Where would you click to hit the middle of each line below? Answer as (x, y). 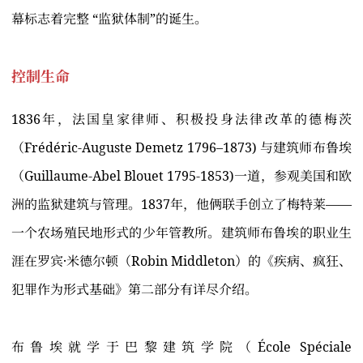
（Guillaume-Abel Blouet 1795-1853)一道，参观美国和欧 (181, 176)
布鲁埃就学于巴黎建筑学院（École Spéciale (181, 347)
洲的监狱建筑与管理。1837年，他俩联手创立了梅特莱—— (181, 205)
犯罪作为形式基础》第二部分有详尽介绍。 (135, 290)
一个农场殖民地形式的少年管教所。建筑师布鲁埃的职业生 (181, 233)
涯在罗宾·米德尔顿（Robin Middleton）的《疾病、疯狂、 (181, 261)
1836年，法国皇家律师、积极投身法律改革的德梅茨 (181, 120)
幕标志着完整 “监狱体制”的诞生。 (109, 19)
